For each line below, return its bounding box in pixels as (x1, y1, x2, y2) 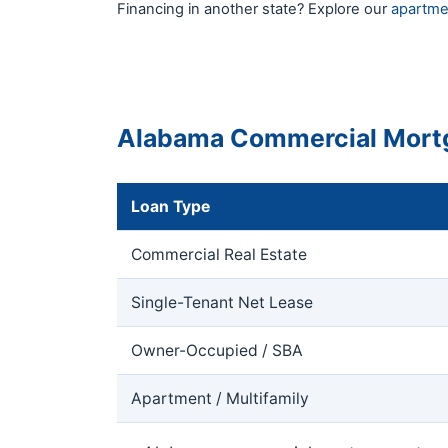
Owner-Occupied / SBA (131, 341, 303, 361)
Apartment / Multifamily (131, 389, 309, 409)
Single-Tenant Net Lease (131, 293, 313, 313)
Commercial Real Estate (131, 245, 307, 265)
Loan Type (131, 197, 210, 217)
